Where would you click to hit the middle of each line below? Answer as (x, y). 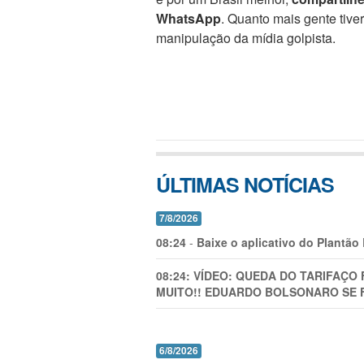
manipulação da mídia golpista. (246, 38)
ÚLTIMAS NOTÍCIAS (245, 185)
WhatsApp (188, 19)
